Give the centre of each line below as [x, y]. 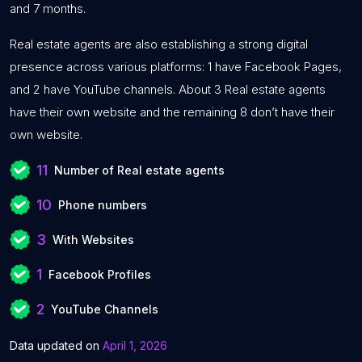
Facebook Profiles [100, 274]
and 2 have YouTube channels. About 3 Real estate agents [168, 89]
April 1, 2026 [135, 345]
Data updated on [56, 345]
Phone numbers [103, 205]
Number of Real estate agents [139, 170]
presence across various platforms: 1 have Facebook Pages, [176, 67]
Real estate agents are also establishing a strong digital [159, 44]
